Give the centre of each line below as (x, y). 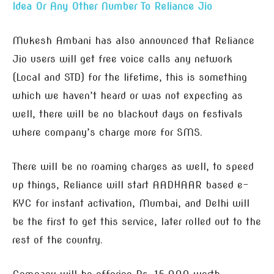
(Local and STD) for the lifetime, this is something (130, 77)
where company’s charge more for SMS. (107, 132)
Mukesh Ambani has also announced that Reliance (133, 41)
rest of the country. (57, 240)
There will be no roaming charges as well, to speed (133, 167)
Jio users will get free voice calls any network (122, 59)
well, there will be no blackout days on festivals (128, 114)
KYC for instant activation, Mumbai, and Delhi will (131, 203)
